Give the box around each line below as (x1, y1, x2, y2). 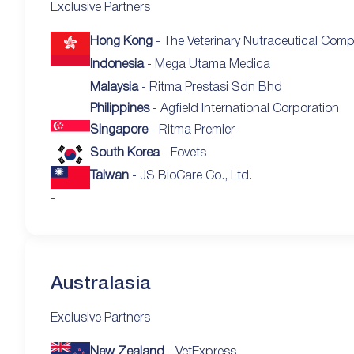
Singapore (90, 124, 148, 136)
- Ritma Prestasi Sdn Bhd (138, 81, 282, 93)
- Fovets (160, 147, 206, 159)
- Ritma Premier (148, 124, 235, 136)
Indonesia (90, 58, 144, 70)
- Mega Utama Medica (144, 58, 270, 70)
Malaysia (90, 81, 138, 93)
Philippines (90, 103, 149, 115)
